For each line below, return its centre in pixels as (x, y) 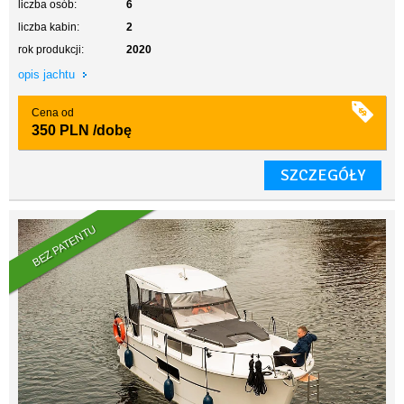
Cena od (53, 113)
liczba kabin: (49, 27)
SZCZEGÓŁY (323, 175)
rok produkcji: (51, 50)
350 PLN (60, 130)
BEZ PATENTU (64, 246)
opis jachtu (48, 74)
